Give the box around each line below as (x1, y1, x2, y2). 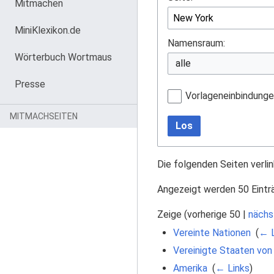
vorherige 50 (187, 208, 240, 220)
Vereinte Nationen (172, 226, 251, 239)
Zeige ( (157, 208, 187, 220)
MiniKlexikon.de (15, 24, 81, 36)
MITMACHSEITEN (10, 111, 78, 121)
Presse (15, 78, 45, 90)
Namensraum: (168, 37, 225, 49)
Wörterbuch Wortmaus (15, 51, 112, 63)
